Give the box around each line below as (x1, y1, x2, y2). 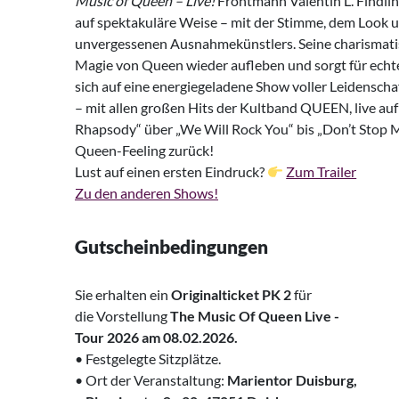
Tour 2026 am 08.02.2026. (75, 329, 238, 346)
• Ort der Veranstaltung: (75, 371, 227, 389)
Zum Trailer (286, 163, 357, 181)
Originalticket (171, 286, 259, 304)
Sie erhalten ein (75, 286, 171, 304)
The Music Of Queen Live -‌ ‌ (170, 307, 342, 325)
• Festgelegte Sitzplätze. (75, 350, 221, 368)
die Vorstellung (75, 307, 170, 325)
